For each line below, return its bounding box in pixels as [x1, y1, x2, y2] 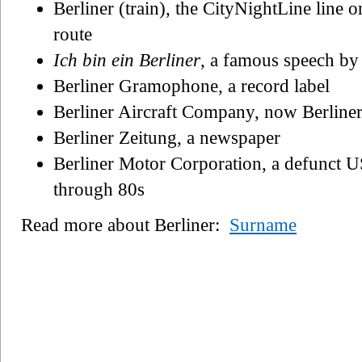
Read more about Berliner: [21, 214, 229, 235]
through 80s [53, 179, 145, 200]
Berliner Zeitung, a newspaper [53, 127, 280, 148]
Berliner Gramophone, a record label [53, 75, 330, 96]
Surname [229, 214, 297, 235]
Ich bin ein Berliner [53, 49, 200, 70]
